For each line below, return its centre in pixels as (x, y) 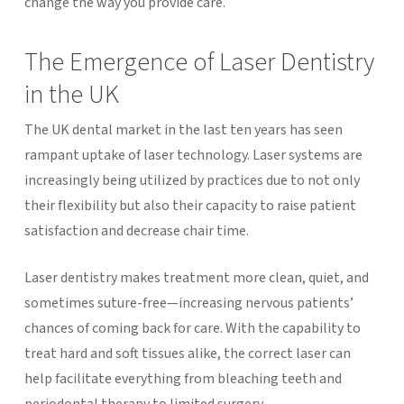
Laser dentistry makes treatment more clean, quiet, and (196, 277)
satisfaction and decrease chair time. (136, 230)
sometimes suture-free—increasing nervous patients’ (188, 303)
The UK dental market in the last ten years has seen (183, 129)
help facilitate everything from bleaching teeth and (183, 378)
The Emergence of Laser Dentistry (199, 62)
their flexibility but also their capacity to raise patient (190, 205)
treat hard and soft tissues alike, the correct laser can (187, 353)
